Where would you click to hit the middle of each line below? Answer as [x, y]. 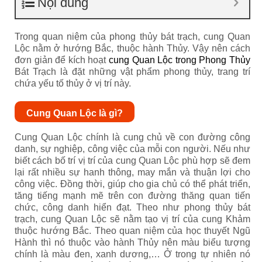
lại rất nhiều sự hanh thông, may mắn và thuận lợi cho [132, 172]
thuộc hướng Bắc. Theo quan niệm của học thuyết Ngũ [132, 231]
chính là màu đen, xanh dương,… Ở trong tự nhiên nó [132, 254]
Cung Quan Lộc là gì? [75, 113]
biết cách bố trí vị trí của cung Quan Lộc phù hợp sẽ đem [132, 161]
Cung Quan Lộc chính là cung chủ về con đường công [132, 137]
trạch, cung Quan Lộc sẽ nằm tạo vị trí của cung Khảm [132, 219]
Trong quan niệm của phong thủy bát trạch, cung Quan [132, 37]
